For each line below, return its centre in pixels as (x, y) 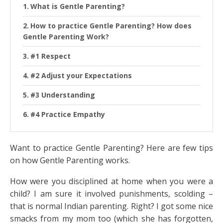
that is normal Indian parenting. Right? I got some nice (111, 206)
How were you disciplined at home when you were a (111, 181)
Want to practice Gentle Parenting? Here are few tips (111, 148)
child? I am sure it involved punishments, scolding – (111, 194)
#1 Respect (50, 56)
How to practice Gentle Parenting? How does (111, 26)
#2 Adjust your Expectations (81, 76)
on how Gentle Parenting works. (70, 161)
